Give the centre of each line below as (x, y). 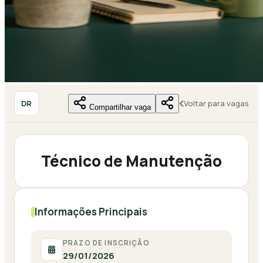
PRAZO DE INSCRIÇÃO (106, 243)
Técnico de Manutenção (131, 161)
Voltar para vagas (216, 103)
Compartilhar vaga (120, 107)
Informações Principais (91, 212)
